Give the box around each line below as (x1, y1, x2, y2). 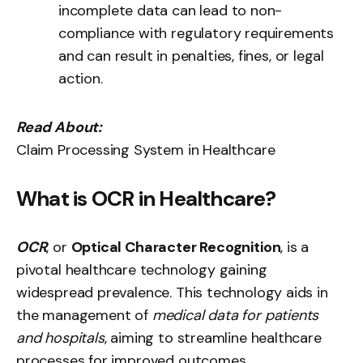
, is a (280, 237, 310, 257)
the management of (16, 305, 152, 325)
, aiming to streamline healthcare (104, 328, 322, 348)
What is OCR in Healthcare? (16, 185, 275, 212)
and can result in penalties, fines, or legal (58, 46, 325, 66)
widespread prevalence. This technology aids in (16, 283, 328, 302)
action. (58, 69, 103, 88)
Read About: (16, 117, 103, 137)
